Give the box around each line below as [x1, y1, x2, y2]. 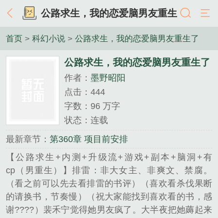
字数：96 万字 [64, 101, 120, 111]
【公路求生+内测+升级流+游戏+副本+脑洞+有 [6, 152, 212, 163]
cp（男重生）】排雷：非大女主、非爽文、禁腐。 [6, 165, 212, 176]
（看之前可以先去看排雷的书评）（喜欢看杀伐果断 [6, 179, 212, 189]
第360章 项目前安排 [50, 134, 128, 144]
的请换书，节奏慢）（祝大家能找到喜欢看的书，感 [6, 192, 212, 202]
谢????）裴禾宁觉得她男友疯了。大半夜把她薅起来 [6, 205, 212, 215]
